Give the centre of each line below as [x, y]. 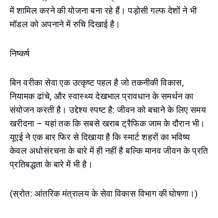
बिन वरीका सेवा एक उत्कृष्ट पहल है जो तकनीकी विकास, [97, 82]
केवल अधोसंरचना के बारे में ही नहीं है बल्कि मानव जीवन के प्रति [109, 151]
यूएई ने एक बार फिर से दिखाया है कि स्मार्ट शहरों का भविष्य [100, 137]
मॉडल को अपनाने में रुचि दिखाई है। [65, 24]
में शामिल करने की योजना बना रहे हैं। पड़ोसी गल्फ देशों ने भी [103, 10]
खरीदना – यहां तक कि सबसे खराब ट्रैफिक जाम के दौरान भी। [108, 123]
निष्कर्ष [20, 53]
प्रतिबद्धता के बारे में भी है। [52, 164]
